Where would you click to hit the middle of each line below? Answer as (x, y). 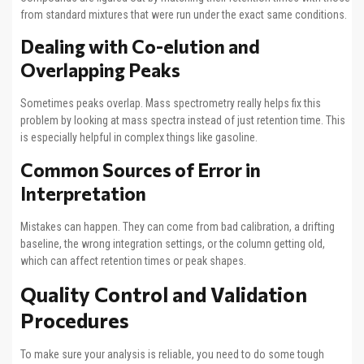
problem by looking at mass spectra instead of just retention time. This (183, 121)
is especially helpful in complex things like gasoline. (139, 138)
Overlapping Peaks (100, 70)
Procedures (75, 321)
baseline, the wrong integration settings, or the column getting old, (173, 243)
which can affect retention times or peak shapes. (133, 260)
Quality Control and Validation (164, 295)
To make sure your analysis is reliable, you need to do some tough (172, 355)
